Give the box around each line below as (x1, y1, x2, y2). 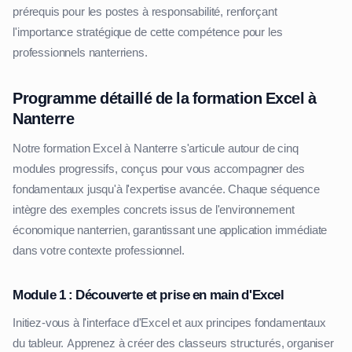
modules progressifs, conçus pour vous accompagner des (13, 161, 305, 178)
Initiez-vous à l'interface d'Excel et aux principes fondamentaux (13, 315, 326, 332)
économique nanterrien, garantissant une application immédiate (13, 222, 328, 239)
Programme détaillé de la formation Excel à (13, 88, 316, 109)
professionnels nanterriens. (13, 45, 148, 61)
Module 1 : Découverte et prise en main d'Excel (13, 286, 284, 304)
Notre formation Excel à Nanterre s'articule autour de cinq (13, 141, 299, 157)
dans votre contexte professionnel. (13, 243, 185, 259)
